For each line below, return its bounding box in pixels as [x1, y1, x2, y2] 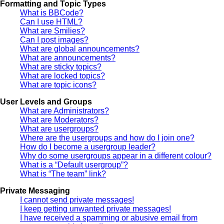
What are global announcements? [20, 44, 139, 53]
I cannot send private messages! [20, 195, 134, 204]
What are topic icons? [20, 80, 96, 89]
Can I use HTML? [20, 17, 82, 26]
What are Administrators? [20, 106, 109, 115]
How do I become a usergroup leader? [20, 142, 155, 151]
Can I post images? [20, 35, 88, 44]
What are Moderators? [20, 115, 98, 124]
